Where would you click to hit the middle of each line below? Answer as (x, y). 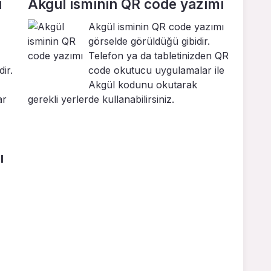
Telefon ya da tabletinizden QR (158, 56)
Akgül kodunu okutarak (143, 85)
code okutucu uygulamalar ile (156, 70)
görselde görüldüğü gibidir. (149, 41)
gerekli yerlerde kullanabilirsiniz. (101, 100)
